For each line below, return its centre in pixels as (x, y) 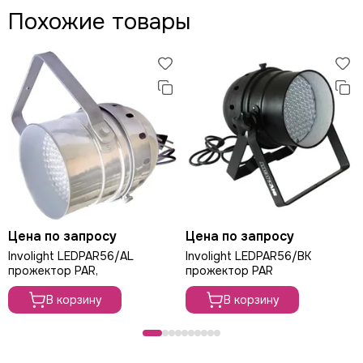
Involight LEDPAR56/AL (71, 256)
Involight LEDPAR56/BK (248, 256)
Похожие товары (99, 22)
